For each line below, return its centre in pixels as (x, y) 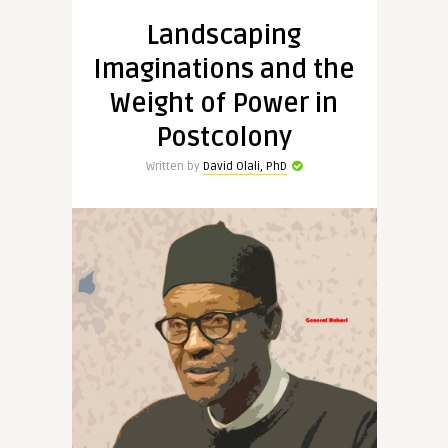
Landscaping (224, 36)
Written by (174, 166)
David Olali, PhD (245, 166)
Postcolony (224, 138)
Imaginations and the (224, 70)
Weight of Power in (224, 104)
